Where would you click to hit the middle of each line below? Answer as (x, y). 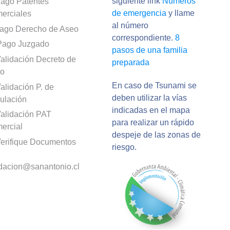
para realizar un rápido (153, 122)
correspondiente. (143, 38)
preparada (130, 63)
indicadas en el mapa (151, 110)
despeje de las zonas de (156, 135)
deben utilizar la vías (149, 98)
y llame (180, 13)
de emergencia (139, 13)
